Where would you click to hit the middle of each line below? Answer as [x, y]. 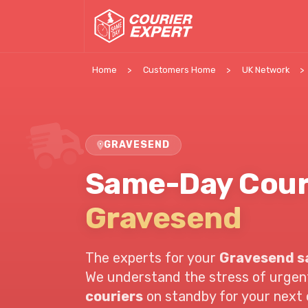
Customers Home [179, 70]
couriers [114, 296]
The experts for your [152, 258]
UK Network [266, 70]
